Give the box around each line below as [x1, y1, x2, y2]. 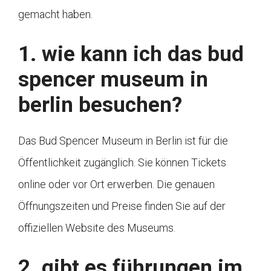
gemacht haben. [18, 8, 93, 21]
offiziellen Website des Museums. [18, 221, 175, 235]
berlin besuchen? [18, 93, 182, 118]
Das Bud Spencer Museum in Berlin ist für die [18, 134, 228, 148]
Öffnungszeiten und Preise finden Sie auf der [18, 200, 226, 213]
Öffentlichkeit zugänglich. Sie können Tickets [18, 156, 226, 169]
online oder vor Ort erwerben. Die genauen [18, 178, 215, 191]
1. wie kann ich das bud [18, 42, 244, 67]
